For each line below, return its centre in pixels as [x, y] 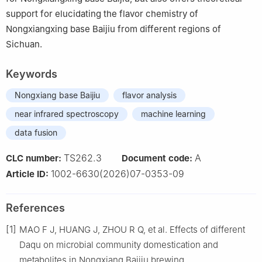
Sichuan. [24, 44]
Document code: [158, 158]
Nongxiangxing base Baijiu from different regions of [113, 29]
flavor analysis [149, 95]
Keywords [32, 74]
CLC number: [35, 158]
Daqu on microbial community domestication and [119, 244]
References [35, 208]
